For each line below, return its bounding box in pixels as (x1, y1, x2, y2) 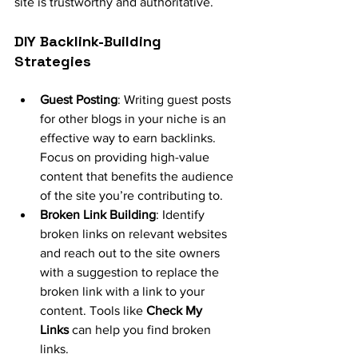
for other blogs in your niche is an (40, 111, 229, 125)
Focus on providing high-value (40, 149, 213, 164)
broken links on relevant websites (40, 226, 230, 241)
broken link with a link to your (40, 284, 208, 298)
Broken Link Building (40, 207, 156, 221)
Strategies (14, 51, 91, 70)
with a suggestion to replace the (40, 265, 222, 279)
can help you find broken (69, 322, 214, 336)
